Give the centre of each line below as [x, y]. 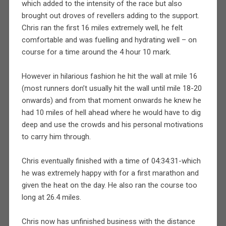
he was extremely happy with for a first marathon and [110, 173]
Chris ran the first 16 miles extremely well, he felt [102, 27]
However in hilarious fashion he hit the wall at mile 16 [109, 76]
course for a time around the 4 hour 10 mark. [96, 52]
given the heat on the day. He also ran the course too [109, 185]
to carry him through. [56, 136]
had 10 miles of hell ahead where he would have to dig [111, 112]
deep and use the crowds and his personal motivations [112, 124]
